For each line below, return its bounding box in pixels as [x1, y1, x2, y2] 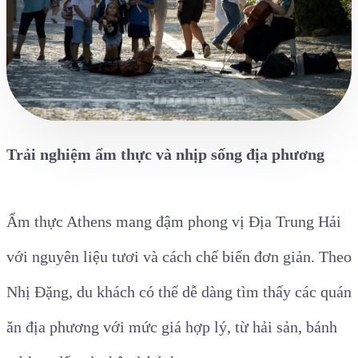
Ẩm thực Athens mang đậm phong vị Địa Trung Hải [6, 213, 341, 231]
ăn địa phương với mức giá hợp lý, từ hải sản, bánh [6, 318, 337, 336]
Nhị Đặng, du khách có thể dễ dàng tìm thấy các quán [6, 283, 352, 301]
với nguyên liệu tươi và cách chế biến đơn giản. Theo [6, 248, 352, 266]
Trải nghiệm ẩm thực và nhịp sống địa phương [6, 145, 324, 164]
